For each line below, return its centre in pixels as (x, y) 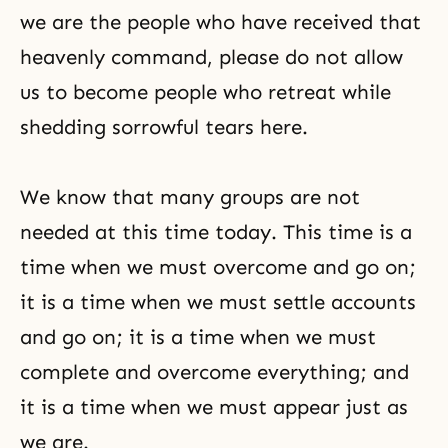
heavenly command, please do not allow (211, 57)
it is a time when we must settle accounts (218, 302)
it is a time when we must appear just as (214, 407)
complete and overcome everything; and (214, 372)
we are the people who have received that (220, 22)
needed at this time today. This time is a (216, 232)
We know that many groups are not (190, 197)
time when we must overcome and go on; (218, 267)
